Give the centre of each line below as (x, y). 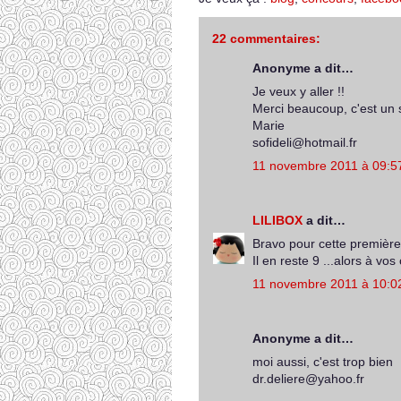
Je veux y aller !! (299, 91)
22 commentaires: (266, 38)
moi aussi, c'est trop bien (323, 362)
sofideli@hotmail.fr (305, 142)
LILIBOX (277, 220)
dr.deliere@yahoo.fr (308, 379)
